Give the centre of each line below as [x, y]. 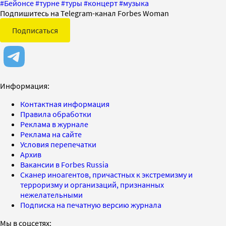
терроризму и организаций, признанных [92, 184]
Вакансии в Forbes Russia [64, 164]
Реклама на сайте [51, 134]
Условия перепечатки [58, 144]
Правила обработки [56, 114]
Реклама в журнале [54, 124]
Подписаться [35, 30]
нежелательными [51, 194]
